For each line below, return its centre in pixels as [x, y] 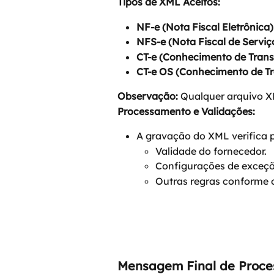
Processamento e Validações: [186, 111]
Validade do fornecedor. [211, 151]
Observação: [148, 96]
